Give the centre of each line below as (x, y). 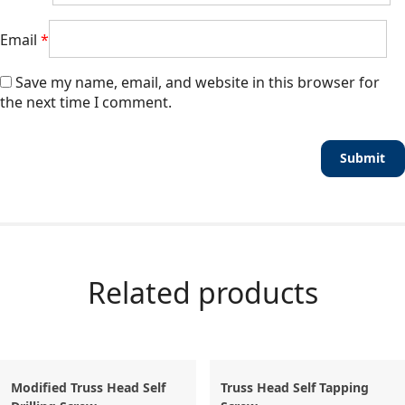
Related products (202, 292)
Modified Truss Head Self (88, 387)
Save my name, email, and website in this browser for (198, 83)
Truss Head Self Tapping (294, 387)
